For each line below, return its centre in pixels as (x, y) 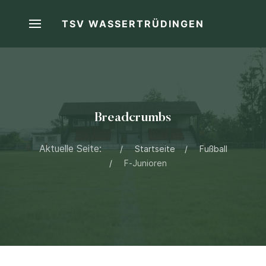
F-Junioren (145, 163)
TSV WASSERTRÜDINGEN (133, 24)
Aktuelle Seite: (75, 148)
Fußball (213, 149)
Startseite (155, 149)
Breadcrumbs (133, 118)
